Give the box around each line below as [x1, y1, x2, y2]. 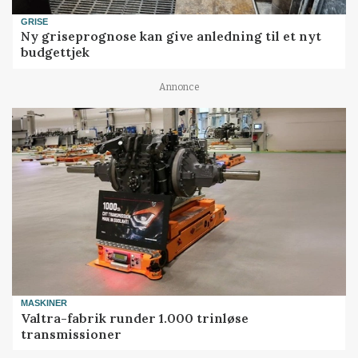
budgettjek [21, 44, 90, 61]
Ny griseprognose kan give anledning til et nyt [21, 28, 322, 45]
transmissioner [21, 325, 122, 342]
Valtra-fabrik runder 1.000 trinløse [21, 309, 249, 326]
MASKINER [21, 298, 68, 308]
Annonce [158, 82, 200, 93]
